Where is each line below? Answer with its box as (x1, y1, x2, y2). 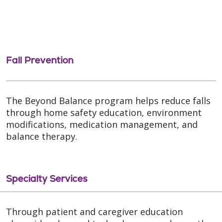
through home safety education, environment (6, 107, 202, 119)
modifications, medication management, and (6, 118, 198, 131)
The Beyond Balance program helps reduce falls (6, 95, 211, 107)
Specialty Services (6, 172, 87, 185)
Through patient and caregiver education (6, 206, 183, 218)
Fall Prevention (6, 54, 73, 67)
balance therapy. (6, 130, 77, 143)
